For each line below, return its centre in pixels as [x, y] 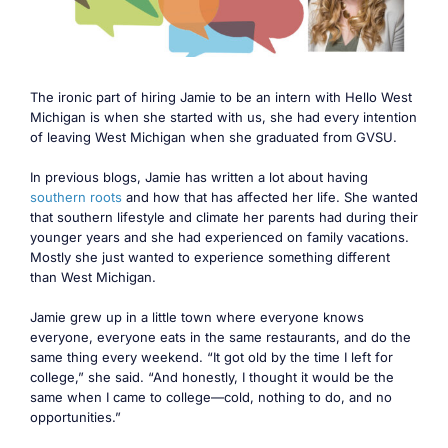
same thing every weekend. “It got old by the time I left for [211, 357]
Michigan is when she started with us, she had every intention [223, 117]
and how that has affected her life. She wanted [270, 197]
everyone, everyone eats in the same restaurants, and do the [220, 337]
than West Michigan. [93, 277]
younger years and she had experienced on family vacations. [219, 237]
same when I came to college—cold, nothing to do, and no [211, 397]
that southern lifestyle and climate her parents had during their [224, 217]
